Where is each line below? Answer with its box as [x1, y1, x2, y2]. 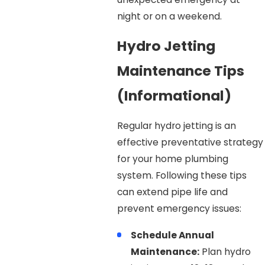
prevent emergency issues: [117, 202, 241, 215]
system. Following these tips [117, 169, 247, 182]
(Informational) [117, 86, 231, 106]
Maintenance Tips [117, 61, 244, 81]
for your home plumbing [117, 152, 228, 165]
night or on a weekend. [117, 9, 222, 22]
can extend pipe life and [117, 185, 228, 198]
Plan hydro [199, 245, 251, 258]
